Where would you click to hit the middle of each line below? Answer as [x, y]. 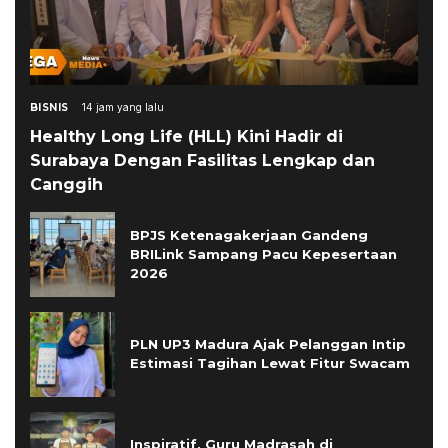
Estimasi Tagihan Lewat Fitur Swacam [270, 363]
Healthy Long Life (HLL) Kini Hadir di [186, 136]
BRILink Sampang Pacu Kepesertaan [263, 253]
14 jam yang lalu [123, 106]
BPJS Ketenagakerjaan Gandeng [249, 234]
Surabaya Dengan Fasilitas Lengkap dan [202, 160]
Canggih [66, 184]
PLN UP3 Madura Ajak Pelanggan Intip [268, 344]
